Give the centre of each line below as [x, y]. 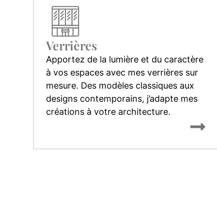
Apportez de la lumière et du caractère [124, 59]
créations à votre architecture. [108, 111]
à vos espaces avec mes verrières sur [122, 72]
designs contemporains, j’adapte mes [122, 98]
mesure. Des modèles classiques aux [120, 85]
